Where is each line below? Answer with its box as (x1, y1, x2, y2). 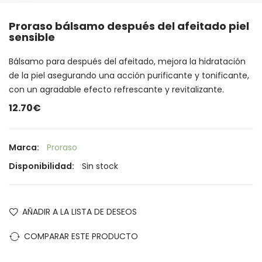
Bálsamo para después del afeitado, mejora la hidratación (9, 55, 246, 67)
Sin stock (82, 160, 118, 172)
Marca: (9, 141, 41, 153)
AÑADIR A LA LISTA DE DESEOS (22, 205, 137, 218)
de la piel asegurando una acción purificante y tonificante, (9, 69, 249, 81)
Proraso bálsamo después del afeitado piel (9, 18, 249, 33)
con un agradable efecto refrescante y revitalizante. (9, 83, 224, 95)
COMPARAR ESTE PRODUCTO (24, 230, 138, 242)
